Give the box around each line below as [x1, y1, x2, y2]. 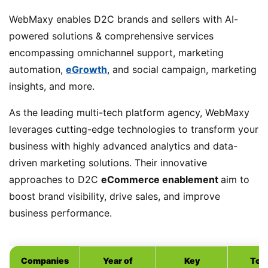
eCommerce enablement [101, 173, 221, 185]
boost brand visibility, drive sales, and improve [9, 190, 220, 202]
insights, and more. [9, 80, 98, 92]
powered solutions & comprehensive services [9, 29, 214, 42]
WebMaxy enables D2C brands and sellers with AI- [9, 13, 238, 25]
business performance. [9, 206, 112, 219]
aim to [221, 173, 249, 185]
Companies [21, 255, 69, 266]
